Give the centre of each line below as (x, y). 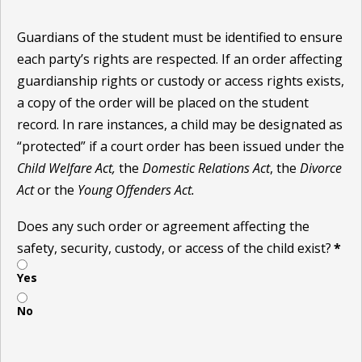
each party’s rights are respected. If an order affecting (180, 59)
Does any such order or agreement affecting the (163, 227)
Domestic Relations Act (206, 168)
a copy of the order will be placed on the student (163, 103)
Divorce (321, 168)
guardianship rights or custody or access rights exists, (181, 81)
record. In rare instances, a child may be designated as (180, 125)
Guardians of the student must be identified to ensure (180, 38)
